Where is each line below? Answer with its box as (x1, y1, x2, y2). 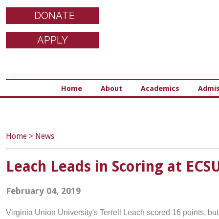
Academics (140, 84, 179, 93)
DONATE (34, 10, 75, 22)
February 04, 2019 (6, 186, 81, 196)
